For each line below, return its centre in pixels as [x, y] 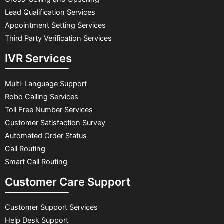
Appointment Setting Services [55, 26]
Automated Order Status [46, 136]
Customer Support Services [51, 208]
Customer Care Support [68, 182]
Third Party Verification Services [58, 39]
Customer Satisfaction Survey [55, 123]
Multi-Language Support [46, 84]
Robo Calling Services [42, 97]
